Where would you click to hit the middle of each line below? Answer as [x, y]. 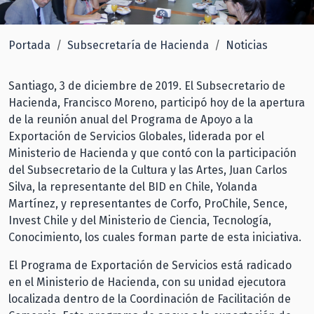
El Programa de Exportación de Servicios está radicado [150, 265]
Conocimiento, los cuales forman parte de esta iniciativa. [156, 237]
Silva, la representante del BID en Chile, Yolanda [133, 186]
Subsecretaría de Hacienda [138, 45]
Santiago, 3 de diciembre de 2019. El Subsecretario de [147, 86]
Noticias [247, 45]
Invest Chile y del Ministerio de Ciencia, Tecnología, [140, 220]
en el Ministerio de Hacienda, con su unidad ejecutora [147, 282]
